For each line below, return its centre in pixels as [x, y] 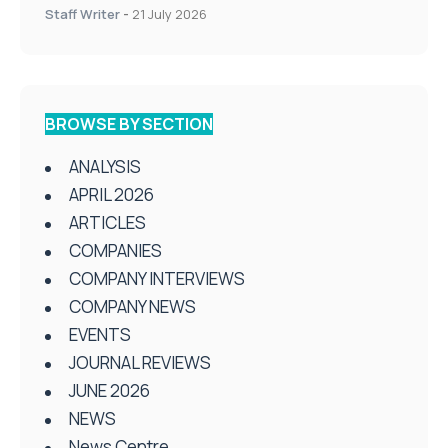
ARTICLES [107, 223]
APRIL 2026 [111, 195]
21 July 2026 [169, 14]
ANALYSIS [105, 167]
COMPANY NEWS [132, 307]
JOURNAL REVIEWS [140, 363]
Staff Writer [82, 14]
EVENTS [100, 335]
